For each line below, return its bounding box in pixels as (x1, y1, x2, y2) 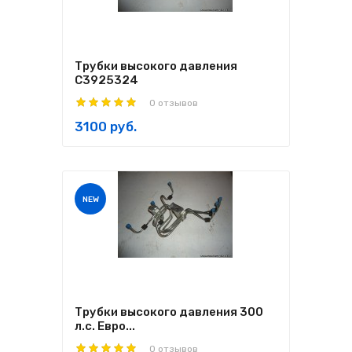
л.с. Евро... (75, 319, 135, 333)
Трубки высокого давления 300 (75, 305, 263, 319)
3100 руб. (75, 119, 137, 134)
